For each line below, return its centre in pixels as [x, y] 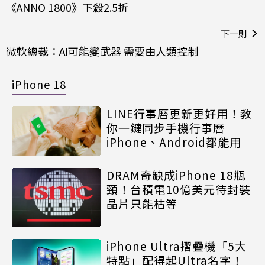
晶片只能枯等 [142, 203]
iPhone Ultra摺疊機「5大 [177, 246]
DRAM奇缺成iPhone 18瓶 [176, 175]
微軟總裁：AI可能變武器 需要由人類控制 [102, 51]
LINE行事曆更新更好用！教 [179, 113]
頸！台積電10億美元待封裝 [179, 189]
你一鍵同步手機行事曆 [166, 127]
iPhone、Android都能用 [174, 141]
